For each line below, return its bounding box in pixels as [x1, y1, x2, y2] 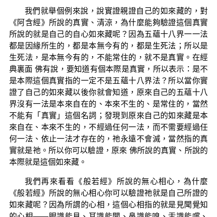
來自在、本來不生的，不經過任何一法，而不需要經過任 [9, 123, 208, 131]
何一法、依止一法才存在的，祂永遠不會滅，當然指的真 [9, 134, 208, 143]
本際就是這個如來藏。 [9, 157, 87, 166]
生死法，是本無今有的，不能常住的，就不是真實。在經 [9, 53, 208, 62]
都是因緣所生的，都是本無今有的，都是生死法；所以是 [9, 41, 208, 50]
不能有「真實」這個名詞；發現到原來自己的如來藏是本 [9, 111, 208, 120]
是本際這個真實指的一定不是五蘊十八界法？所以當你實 [9, 76, 208, 85]
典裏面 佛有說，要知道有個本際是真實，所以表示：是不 [9, 64, 208, 73]
